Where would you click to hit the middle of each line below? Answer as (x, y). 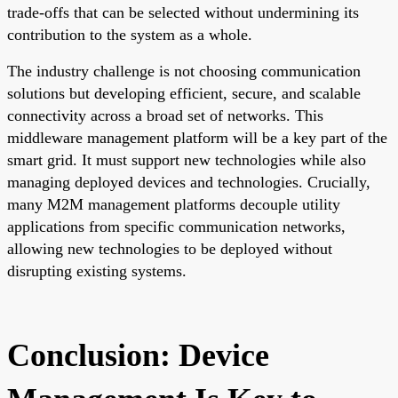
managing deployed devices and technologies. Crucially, (189, 182)
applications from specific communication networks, (176, 226)
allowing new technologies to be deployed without (170, 248)
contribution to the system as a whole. (130, 34)
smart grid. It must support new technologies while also (187, 159)
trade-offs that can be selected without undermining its (183, 12)
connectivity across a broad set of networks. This (165, 115)
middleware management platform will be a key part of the (197, 137)
